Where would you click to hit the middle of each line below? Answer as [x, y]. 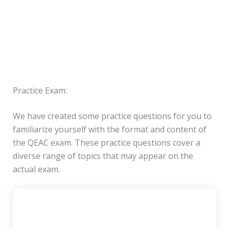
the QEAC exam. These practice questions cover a [106, 142]
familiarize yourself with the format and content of [109, 129]
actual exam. [36, 169]
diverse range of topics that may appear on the [103, 156]
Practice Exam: [40, 90]
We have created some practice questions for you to [112, 116]
